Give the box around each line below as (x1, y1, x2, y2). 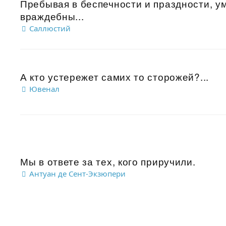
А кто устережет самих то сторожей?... (20, 70, 209, 83)
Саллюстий (27, 23, 71, 33)
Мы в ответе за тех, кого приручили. (20, 154, 196, 168)
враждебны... (20, 9, 84, 23)
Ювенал (27, 84, 60, 94)
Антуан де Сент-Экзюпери (27, 168, 126, 179)
